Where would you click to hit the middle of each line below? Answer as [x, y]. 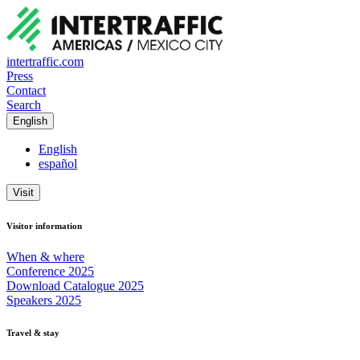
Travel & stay [33, 333]
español [58, 163]
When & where [45, 257]
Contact [26, 90]
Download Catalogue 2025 [75, 286]
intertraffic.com [45, 61]
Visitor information [44, 225]
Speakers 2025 [44, 301]
